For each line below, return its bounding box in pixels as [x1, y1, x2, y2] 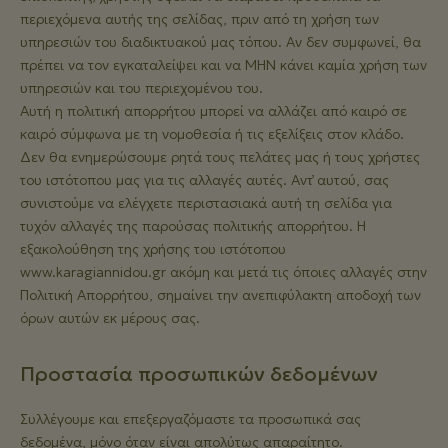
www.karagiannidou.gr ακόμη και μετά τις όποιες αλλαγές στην [20, 263, 427, 281]
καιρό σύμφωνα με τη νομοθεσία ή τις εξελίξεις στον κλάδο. [20, 125, 404, 143]
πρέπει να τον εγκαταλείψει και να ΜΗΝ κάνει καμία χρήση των [20, 56, 427, 74]
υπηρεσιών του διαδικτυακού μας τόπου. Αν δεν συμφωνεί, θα [20, 33, 421, 51]
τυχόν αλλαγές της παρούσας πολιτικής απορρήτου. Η [20, 217, 366, 235]
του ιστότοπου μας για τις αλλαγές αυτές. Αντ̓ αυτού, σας [20, 171, 389, 189]
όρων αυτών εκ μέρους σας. [20, 309, 200, 327]
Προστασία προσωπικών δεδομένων [20, 361, 378, 387]
